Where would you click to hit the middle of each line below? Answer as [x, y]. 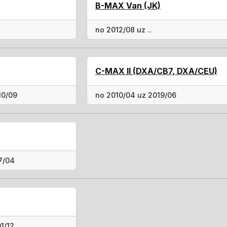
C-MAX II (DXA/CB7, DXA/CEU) [156, 71]
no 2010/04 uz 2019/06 [136, 95]
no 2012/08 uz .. [123, 30]
